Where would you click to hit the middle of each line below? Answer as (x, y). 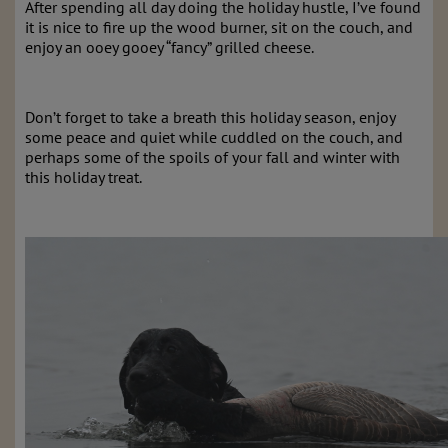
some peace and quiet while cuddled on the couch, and (214, 137)
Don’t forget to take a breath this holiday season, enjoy (210, 117)
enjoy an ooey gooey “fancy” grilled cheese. (169, 47)
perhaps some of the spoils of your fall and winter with (212, 157)
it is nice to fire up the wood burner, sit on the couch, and (219, 27)
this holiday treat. (83, 177)
